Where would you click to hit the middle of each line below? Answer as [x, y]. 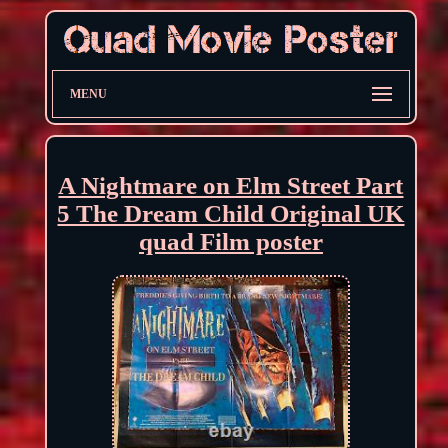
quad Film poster [230, 241]
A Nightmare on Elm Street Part [231, 185]
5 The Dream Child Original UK [231, 213]
